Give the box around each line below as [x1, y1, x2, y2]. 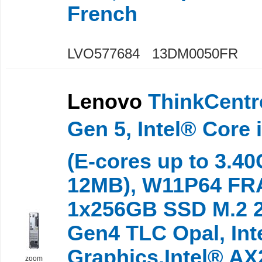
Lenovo [67, 89, 142, 113]
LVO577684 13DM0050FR [67, 45, 238, 61]
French [67, 2, 137, 26]
